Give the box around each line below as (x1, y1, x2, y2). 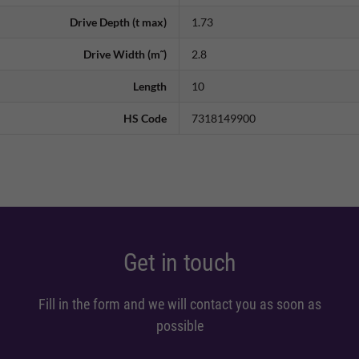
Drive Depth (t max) (70, 15, 167, 30)
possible (155, 317, 204, 335)
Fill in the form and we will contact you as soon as (38, 296, 321, 313)
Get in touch (123, 248, 236, 277)
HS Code (123, 111, 167, 126)
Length (133, 79, 167, 94)
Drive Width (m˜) (83, 47, 167, 62)
